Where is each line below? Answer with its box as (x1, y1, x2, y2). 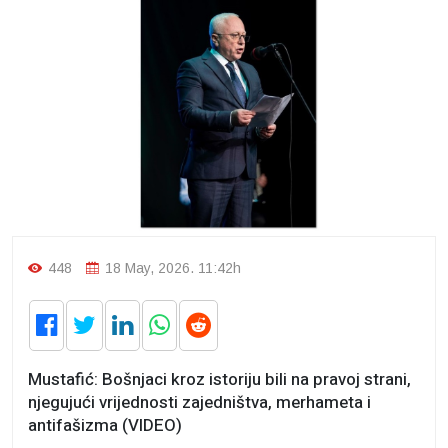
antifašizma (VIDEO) (28, 413, 182, 439)
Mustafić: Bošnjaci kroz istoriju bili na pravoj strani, (28, 367, 411, 393)
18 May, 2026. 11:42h (101, 260, 241, 277)
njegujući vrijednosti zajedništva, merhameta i (28, 390, 371, 416)
